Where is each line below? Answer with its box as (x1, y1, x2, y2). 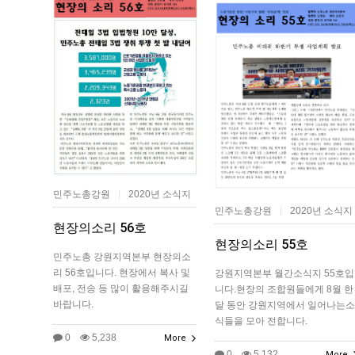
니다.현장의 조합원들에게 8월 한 (215, 283, 353, 295)
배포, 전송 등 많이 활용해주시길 (53, 283, 189, 295)
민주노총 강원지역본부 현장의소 (53, 251, 191, 263)
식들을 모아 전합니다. (215, 315, 307, 326)
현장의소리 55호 (215, 236, 308, 252)
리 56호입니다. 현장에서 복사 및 (53, 267, 190, 279)
